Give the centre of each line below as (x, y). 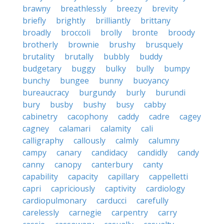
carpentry (130, 212)
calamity (116, 128)
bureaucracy (46, 92)
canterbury (112, 164)
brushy (122, 44)
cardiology (165, 188)
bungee (74, 80)
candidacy (109, 152)
